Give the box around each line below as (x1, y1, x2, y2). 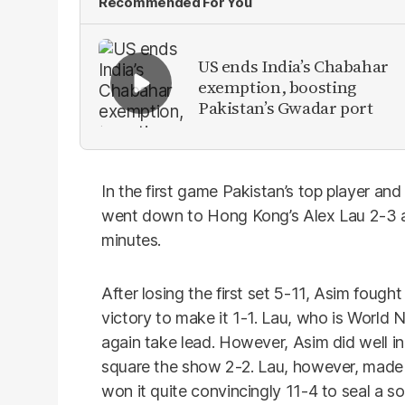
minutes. (101, 231, 162, 250)
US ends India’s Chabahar (198, 53, 389, 78)
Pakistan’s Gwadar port (198, 95, 373, 119)
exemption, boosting (198, 74, 356, 99)
